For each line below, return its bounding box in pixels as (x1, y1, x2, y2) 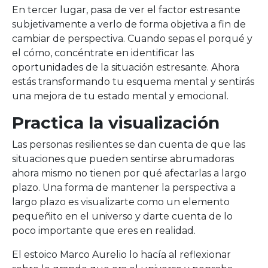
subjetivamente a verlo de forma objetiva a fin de (12, 19, 246, 30)
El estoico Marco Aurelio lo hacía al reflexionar (12, 249, 231, 260)
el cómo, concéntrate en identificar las (12, 47, 194, 59)
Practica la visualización (12, 112, 220, 133)
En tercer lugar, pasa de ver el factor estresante (12, 4, 240, 16)
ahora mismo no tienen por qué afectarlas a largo (12, 167, 246, 179)
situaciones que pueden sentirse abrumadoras (12, 153, 234, 165)
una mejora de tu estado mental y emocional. (12, 90, 229, 102)
